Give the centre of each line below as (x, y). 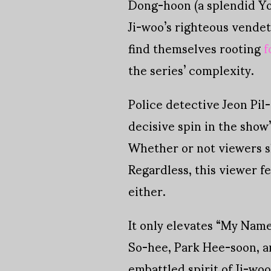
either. (147, 191)
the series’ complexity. (191, 70)
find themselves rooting (196, 48)
